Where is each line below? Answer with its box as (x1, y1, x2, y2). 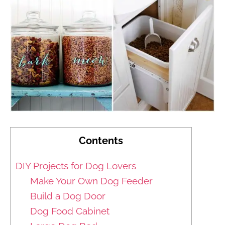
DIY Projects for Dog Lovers (16, 160, 136, 172)
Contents (79, 135, 123, 147)
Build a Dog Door (30, 190, 105, 202)
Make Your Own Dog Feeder (30, 175, 153, 187)
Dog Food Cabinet (30, 205, 109, 217)
